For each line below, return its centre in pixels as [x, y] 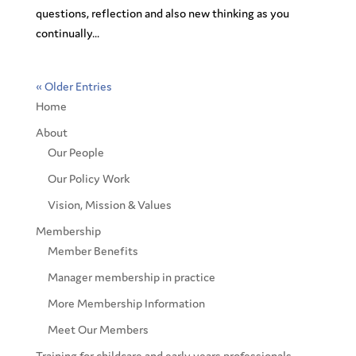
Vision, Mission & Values [109, 205]
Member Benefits [93, 251]
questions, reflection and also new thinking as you [162, 13]
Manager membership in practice [131, 277]
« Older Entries [74, 86]
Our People [75, 152]
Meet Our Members [98, 329]
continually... [67, 33]
